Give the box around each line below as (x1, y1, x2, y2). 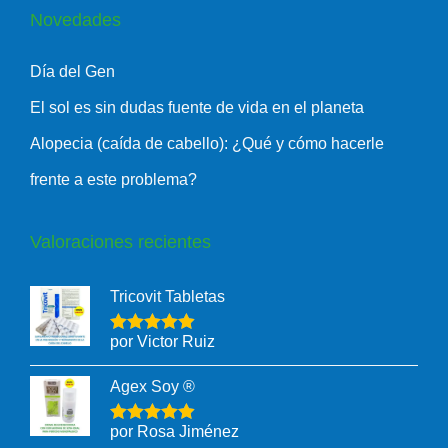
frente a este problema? (30, 171, 197, 189)
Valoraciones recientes (30, 232, 211, 253)
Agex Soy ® (110, 378, 195, 396)
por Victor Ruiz (110, 333, 215, 351)
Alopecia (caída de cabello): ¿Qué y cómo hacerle (30, 135, 384, 153)
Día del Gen (30, 63, 115, 81)
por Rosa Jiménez (110, 423, 239, 441)
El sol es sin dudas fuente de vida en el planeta (30, 99, 364, 117)
